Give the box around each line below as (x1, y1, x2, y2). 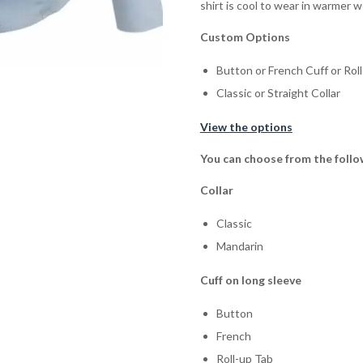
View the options (199, 120, 293, 135)
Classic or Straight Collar (216, 86, 340, 100)
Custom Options (199, 30, 290, 45)
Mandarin (216, 239, 263, 254)
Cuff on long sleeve (199, 273, 335, 288)
